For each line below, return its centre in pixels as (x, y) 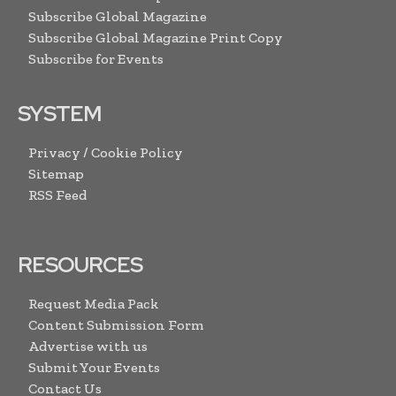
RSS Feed (57, 195)
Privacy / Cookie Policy (106, 153)
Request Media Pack (94, 304)
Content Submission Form (116, 325)
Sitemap (56, 174)
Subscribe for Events (96, 59)
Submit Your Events (94, 368)
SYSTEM (59, 114)
